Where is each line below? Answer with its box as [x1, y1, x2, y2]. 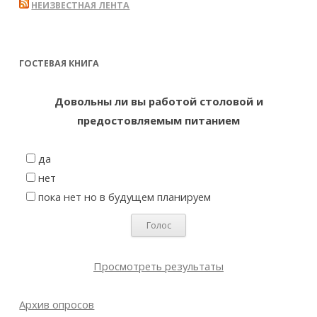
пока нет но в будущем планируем [38, 190, 212, 204]
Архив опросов [19, 296, 95, 311]
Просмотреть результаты [93, 258, 224, 273]
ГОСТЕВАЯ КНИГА [19, 57, 100, 69]
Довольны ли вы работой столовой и [54, 94, 263, 109]
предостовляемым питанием [77, 113, 240, 128]
